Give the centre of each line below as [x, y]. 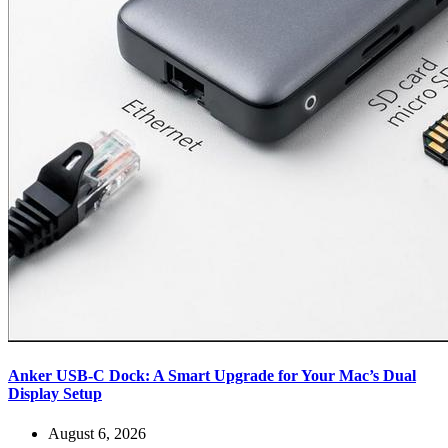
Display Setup [55, 394]
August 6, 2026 [97, 433]
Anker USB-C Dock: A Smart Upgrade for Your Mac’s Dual [212, 376]
